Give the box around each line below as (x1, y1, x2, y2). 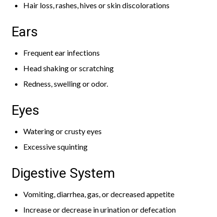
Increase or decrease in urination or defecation (23, 205, 176, 214)
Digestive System (12, 165, 115, 181)
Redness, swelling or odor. (23, 79, 108, 88)
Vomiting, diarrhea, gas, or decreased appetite (23, 189, 174, 199)
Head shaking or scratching (23, 63, 114, 73)
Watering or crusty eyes (23, 126, 102, 136)
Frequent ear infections (23, 48, 100, 57)
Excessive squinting (23, 142, 88, 151)
